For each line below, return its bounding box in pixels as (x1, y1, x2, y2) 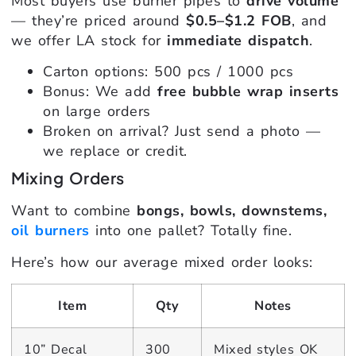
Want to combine (11, 201, 137, 221)
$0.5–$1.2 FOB (186, 10, 292, 30)
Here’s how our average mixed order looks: (11, 252, 313, 272)
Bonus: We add (43, 82, 157, 102)
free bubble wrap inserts (157, 82, 339, 102)
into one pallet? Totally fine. (89, 221, 292, 241)
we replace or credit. (43, 141, 188, 161)
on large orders (43, 102, 151, 122)
